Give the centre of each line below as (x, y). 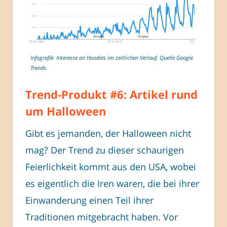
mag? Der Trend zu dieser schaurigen (105, 150)
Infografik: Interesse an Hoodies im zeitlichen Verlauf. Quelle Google (112, 58)
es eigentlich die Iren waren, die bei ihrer (112, 184)
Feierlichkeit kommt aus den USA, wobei (111, 167)
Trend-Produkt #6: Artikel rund (111, 94)
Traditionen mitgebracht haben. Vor (102, 217)
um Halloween (66, 111)
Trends (38, 68)
